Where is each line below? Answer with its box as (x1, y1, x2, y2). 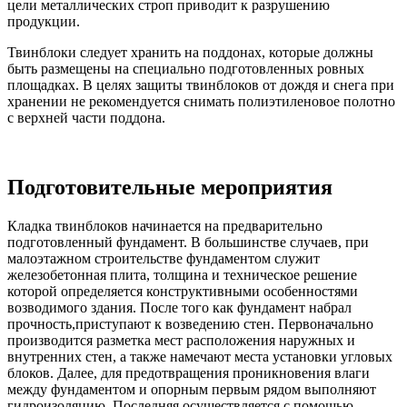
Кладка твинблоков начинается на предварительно (7, 217, 323, 233)
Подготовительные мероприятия (7, 174, 333, 199)
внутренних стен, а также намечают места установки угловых (7, 348, 392, 364)
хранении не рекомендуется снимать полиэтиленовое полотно (7, 93, 395, 109)
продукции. (7, 13, 80, 29)
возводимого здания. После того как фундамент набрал (7, 299, 352, 315)
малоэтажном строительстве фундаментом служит (7, 250, 320, 266)
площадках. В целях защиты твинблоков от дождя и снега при (7, 76, 394, 93)
